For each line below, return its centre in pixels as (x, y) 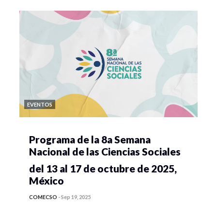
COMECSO (43, 197)
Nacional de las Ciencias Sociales (105, 151)
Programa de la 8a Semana (90, 139)
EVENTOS (40, 104)
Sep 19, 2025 (76, 197)
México (46, 180)
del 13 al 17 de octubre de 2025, (103, 168)
